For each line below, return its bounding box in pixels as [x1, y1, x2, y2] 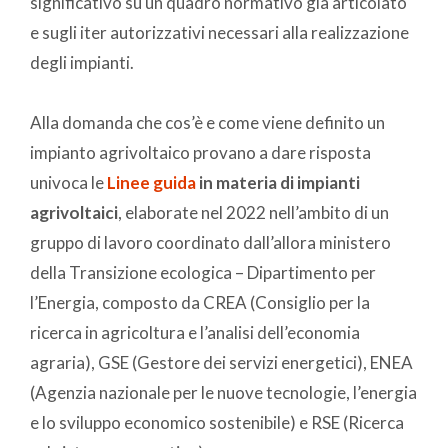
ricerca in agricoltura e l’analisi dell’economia [30, 321, 360, 343]
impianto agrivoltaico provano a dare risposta [30, 141, 371, 163]
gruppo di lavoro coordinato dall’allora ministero [30, 231, 391, 253]
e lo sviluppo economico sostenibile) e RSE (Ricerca [30, 411, 404, 433]
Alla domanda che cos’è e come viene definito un [30, 111, 385, 133]
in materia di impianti [196, 171, 360, 193]
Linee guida [107, 171, 196, 193]
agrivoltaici [30, 201, 118, 223]
